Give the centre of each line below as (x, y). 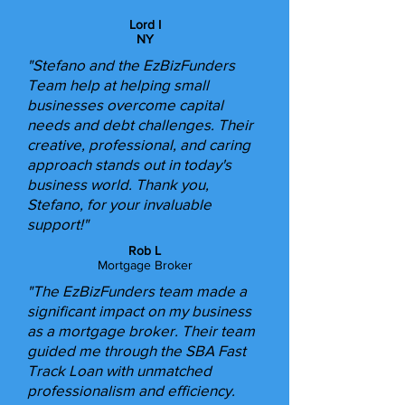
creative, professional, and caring (139, 144)
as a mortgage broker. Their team (141, 330)
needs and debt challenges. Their (140, 124)
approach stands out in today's (129, 164)
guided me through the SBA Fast (137, 350)
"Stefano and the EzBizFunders (131, 65)
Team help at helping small (118, 85)
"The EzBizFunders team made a (137, 291)
